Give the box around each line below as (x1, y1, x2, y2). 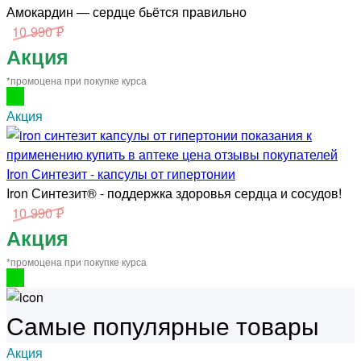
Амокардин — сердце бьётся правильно (6, 2, 247, 21)
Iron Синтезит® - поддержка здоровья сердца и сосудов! (6, 183, 342, 202)
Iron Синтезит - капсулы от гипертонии (6, 164, 235, 183)
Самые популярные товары (6, 307, 319, 342)
